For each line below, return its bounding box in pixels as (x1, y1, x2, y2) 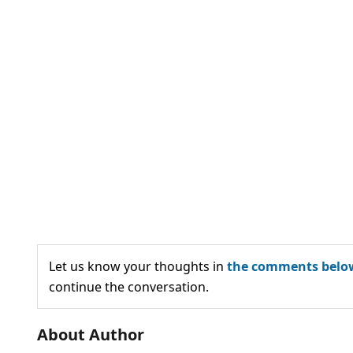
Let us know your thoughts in (49, 257, 227, 275)
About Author (37, 323, 144, 345)
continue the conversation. (49, 277, 209, 295)
